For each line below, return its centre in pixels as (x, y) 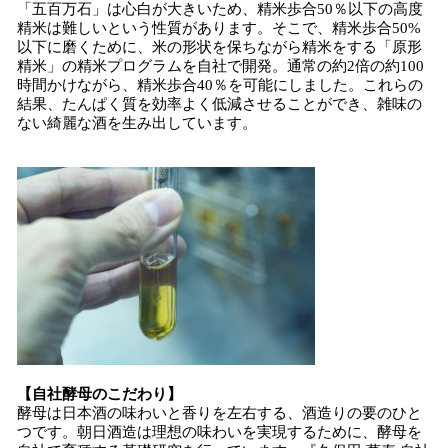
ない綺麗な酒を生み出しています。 (137, 123)
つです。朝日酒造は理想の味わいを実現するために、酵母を (219, 432)
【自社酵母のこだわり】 (99, 394)
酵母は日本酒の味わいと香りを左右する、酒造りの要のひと (219, 413)
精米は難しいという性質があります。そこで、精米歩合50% (219, 28)
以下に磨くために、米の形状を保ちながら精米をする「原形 (219, 47)
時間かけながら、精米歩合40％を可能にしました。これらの (220, 85)
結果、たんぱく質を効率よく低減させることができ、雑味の (219, 104)
